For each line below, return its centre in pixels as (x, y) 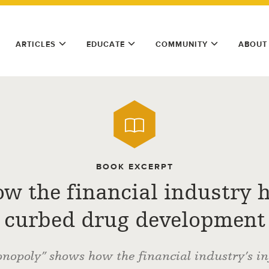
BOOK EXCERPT (134, 167)
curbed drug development (134, 220)
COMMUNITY (182, 44)
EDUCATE (106, 44)
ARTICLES (36, 44)
